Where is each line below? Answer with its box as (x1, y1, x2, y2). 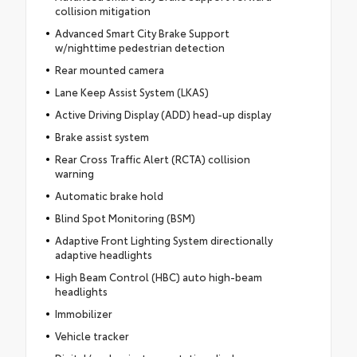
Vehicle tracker (54, 328, 129, 343)
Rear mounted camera (54, 61, 164, 76)
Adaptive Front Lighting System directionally (54, 232, 273, 247)
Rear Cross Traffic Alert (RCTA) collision (54, 151, 250, 166)
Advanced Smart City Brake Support (54, 25, 229, 40)
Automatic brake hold (54, 187, 163, 202)
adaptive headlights (54, 246, 152, 261)
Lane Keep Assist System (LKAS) (54, 84, 209, 99)
